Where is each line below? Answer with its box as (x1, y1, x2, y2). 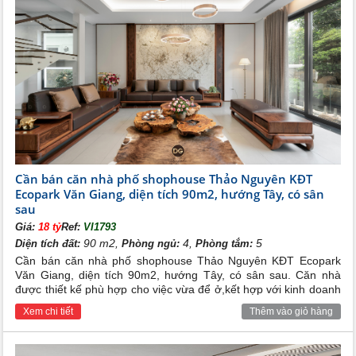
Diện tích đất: (15, 237, 81, 250)
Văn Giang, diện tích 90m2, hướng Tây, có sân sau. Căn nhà (15, 268, 341, 281)
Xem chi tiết (23, 305, 74, 317)
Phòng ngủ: (122, 237, 180, 250)
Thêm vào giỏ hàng (249, 305, 333, 317)
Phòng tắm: (195, 237, 253, 250)
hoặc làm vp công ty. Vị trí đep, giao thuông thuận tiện (15, 296, 287, 310)
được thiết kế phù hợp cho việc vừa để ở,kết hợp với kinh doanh (15, 282, 341, 296)
